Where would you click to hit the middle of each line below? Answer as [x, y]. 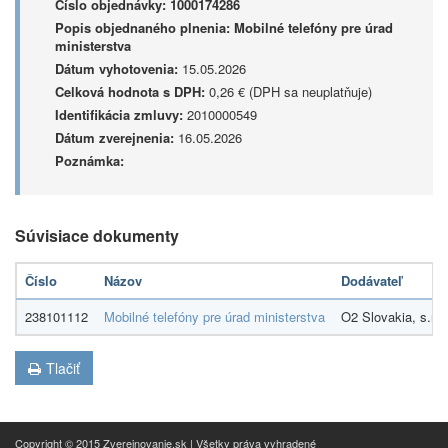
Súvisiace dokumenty [97, 235]
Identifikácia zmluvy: [119, 114]
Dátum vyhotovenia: [116, 68]
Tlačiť [63, 368]
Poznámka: [89, 160]
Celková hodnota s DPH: [130, 91]
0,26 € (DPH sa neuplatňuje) [288, 91]
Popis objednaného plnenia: [142, 27]
